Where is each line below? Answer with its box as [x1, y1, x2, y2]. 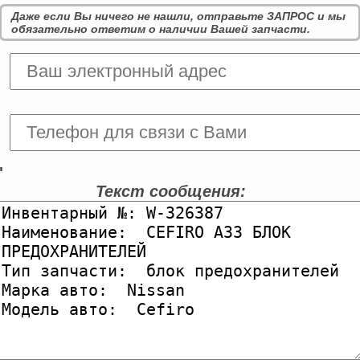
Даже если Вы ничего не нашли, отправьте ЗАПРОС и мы [11, 10, 346, 23]
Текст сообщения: [96, 182, 246, 201]
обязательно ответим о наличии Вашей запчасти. [11, 22, 310, 36]
